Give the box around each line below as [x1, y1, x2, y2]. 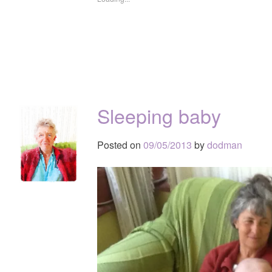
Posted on [97, 137, 143, 152]
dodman [207, 137, 242, 152]
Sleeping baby [97, 101, 221, 129]
